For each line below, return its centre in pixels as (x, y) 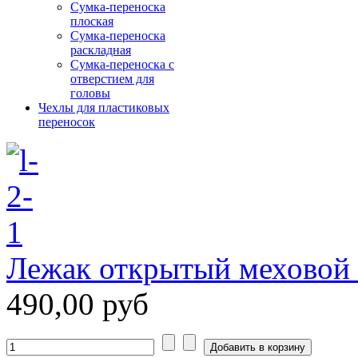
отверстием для (112, 79)
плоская (92, 22)
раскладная (101, 50)
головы (90, 93)
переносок (67, 122)
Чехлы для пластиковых (104, 108)
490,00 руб (78, 304)
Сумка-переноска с (122, 65)
